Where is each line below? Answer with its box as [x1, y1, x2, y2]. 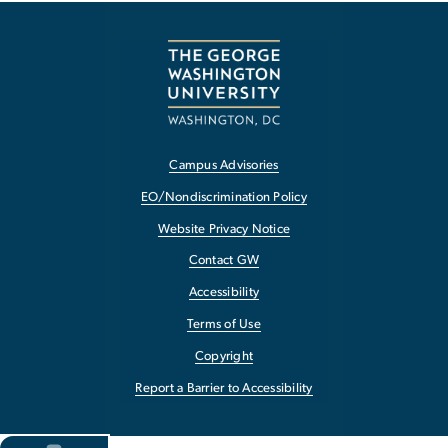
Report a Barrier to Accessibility [135, 381, 313, 395]
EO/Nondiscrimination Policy [141, 190, 307, 204]
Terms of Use [187, 318, 261, 332]
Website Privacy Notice [157, 222, 291, 236]
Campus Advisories [169, 159, 279, 173]
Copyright [194, 349, 254, 363]
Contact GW [188, 254, 260, 268]
